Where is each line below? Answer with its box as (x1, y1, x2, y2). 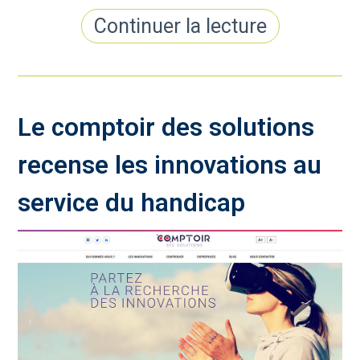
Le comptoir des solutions (18, 112, 315, 143)
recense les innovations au (18, 150, 322, 181)
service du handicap (18, 188, 246, 219)
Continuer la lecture (93, 14, 267, 39)
